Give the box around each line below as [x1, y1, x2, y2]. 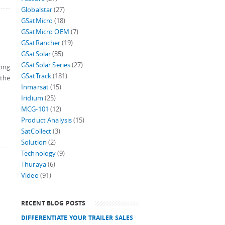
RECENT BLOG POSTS [21, 199, 86, 207]
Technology [21, 149, 56, 158]
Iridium [21, 94, 43, 102]
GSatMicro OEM [21, 28, 69, 36]
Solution [21, 138, 47, 147]
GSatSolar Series [21, 61, 71, 69]
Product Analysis [21, 116, 72, 125]
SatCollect [21, 127, 52, 136]
